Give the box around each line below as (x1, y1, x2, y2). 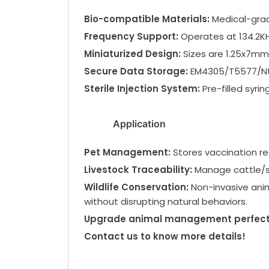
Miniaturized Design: (84, 47, 181, 60)
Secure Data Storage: (84, 64, 188, 77)
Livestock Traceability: (84, 163, 192, 176)
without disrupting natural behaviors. (84, 195, 247, 208)
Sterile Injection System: (84, 82, 200, 95)
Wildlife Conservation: (84, 180, 189, 193)
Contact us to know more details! (84, 229, 246, 243)
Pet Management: (84, 145, 171, 159)
